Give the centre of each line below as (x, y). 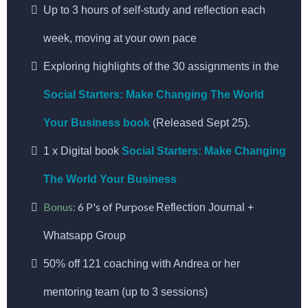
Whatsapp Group (85, 235)
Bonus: (60, 207)
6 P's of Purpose (117, 207)
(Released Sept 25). (200, 123)
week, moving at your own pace (120, 38)
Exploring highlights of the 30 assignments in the (161, 66)
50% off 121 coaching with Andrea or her (142, 264)
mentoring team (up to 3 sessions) (125, 292)
